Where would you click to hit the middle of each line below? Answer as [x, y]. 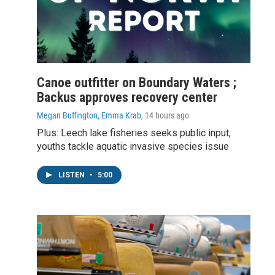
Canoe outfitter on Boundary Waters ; [137, 82]
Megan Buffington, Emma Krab [89, 115]
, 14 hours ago [165, 115]
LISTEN [72, 175]
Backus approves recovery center [127, 97]
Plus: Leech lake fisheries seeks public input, [134, 133]
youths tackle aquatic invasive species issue [133, 146]
